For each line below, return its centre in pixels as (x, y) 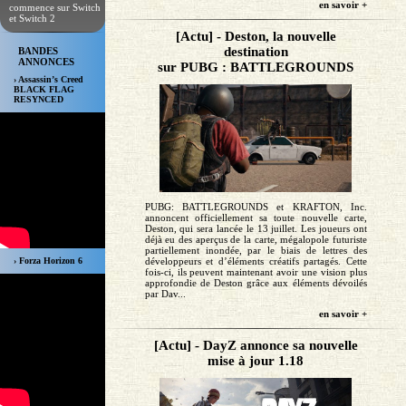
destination (256, 52)
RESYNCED (39, 100)
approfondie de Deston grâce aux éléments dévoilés (256, 283)
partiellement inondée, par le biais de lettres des (256, 251)
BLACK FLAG (44, 90)
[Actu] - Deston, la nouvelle (256, 37)
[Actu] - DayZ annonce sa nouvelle (256, 346)
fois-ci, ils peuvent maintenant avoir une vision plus (256, 272)
